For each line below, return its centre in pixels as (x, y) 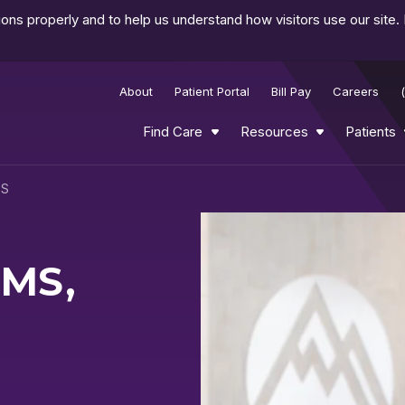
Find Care (173, 131)
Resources (274, 131)
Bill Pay (292, 91)
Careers (356, 91)
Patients (370, 131)
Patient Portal (212, 91)
